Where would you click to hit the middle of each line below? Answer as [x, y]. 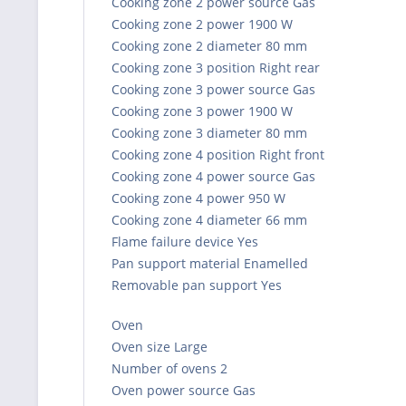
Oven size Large [159, 346]
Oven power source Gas [184, 390]
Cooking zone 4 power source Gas [213, 176]
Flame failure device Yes [185, 241]
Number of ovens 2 [169, 368]
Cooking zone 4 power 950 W [198, 198]
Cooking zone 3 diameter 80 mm [209, 132]
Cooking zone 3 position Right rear [216, 67]
